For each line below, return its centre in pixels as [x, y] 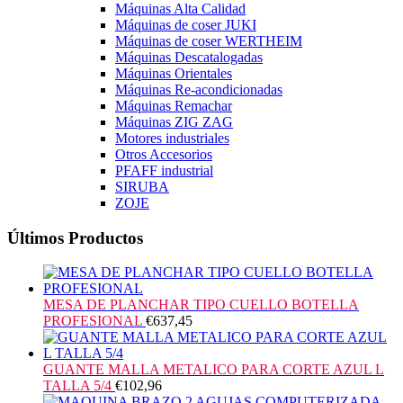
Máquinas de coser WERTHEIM [209, 40]
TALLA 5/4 [77, 386]
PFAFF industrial [164, 170]
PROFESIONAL [93, 321]
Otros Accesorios [164, 154]
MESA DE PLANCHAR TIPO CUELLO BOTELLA [201, 305]
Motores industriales [172, 138]
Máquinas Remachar [174, 105]
